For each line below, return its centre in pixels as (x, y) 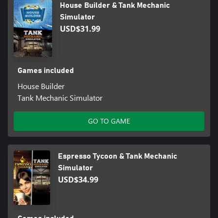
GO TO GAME (109, 121)
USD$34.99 (78, 179)
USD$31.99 (80, 28)
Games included (45, 70)
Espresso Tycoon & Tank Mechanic (118, 156)
